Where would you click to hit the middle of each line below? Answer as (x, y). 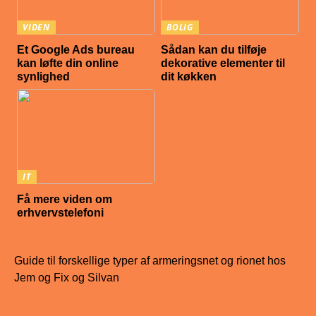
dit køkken (189, 77)
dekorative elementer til (223, 63)
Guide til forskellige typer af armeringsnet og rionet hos (150, 260)
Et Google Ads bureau (76, 50)
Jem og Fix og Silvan (67, 277)
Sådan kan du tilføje (214, 50)
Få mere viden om (65, 200)
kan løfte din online (68, 63)
